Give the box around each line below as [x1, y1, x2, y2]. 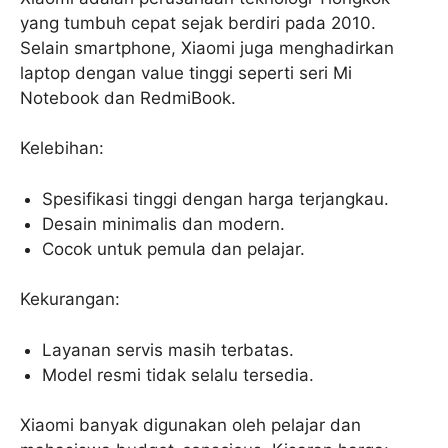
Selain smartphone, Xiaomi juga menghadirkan [20, 37, 394, 58]
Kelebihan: [20, 138, 104, 159]
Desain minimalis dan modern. [42, 213, 286, 234]
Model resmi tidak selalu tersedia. [42, 364, 315, 385]
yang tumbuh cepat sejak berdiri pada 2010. [20, 12, 376, 33]
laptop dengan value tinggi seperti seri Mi [20, 62, 352, 83]
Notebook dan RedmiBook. [20, 87, 236, 108]
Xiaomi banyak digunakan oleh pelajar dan [20, 415, 361, 436]
